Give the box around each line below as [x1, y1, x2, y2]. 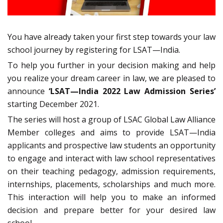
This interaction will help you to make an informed [7, 192, 216, 203]
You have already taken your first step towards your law [7, 31, 216, 43]
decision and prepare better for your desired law [7, 205, 216, 216]
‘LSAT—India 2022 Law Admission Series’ [48, 86, 216, 97]
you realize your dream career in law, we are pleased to [7, 73, 216, 84]
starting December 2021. [7, 99, 99, 110]
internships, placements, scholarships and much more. [7, 179, 216, 190]
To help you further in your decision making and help [7, 60, 216, 71]
